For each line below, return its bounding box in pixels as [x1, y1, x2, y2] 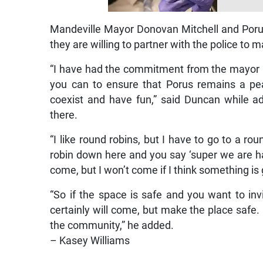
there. [50, 109, 78, 122]
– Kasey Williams [50, 235, 130, 247]
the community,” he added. [50, 220, 174, 232]
